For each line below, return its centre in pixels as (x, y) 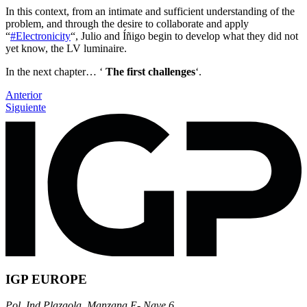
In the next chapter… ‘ (56, 72)
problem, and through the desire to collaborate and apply (127, 24)
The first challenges (150, 72)
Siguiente (26, 108)
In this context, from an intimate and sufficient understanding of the (150, 12)
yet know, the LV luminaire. (67, 49)
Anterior (24, 95)
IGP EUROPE (46, 279)
